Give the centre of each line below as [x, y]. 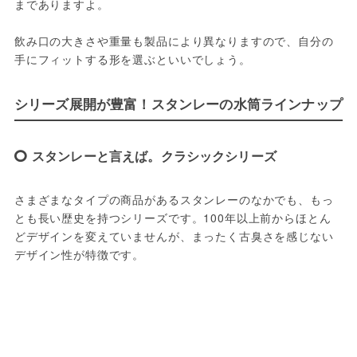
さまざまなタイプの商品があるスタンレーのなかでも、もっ [174, 200]
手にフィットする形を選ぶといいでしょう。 [132, 59]
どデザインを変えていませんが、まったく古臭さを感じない [174, 236]
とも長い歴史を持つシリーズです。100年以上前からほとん [173, 218]
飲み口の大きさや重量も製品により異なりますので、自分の [174, 41]
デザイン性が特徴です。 [79, 255]
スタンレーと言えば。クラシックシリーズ [154, 156]
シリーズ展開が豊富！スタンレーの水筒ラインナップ [178, 104]
